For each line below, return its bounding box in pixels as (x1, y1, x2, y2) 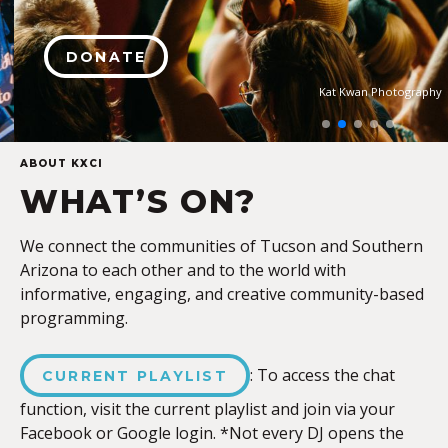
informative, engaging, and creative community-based (20, 283, 424, 305)
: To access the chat (249, 364, 395, 386)
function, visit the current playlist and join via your (20, 398, 395, 420)
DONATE (52, 48, 133, 66)
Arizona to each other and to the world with (20, 259, 346, 281)
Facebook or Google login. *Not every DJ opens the (20, 422, 404, 444)
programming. (20, 307, 128, 329)
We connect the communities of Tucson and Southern (20, 235, 423, 257)
